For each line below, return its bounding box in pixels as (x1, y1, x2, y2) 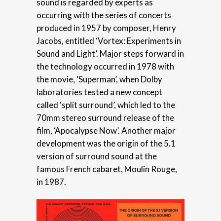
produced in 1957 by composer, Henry (37, 22, 176, 33)
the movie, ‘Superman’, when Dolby (37, 74, 162, 84)
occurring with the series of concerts (37, 9, 171, 20)
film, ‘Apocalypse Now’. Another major (37, 125, 176, 136)
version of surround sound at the (37, 150, 157, 161)
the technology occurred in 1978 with (37, 61, 174, 72)
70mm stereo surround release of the (37, 112, 174, 123)
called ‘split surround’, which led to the (37, 99, 175, 110)
